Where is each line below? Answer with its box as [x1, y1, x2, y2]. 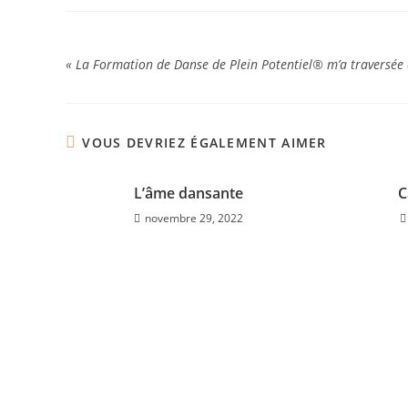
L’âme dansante [133, 183, 243, 203]
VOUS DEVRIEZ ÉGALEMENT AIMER [82, 134, 327, 151]
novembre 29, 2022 [144, 210, 243, 226]
